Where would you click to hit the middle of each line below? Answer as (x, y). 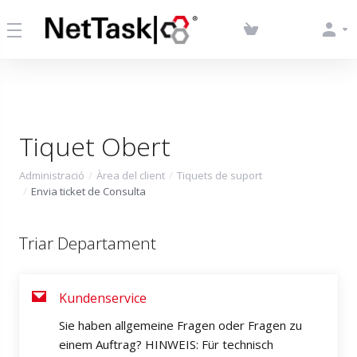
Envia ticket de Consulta (88, 191)
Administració (52, 175)
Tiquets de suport (220, 175)
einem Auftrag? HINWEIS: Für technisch (166, 344)
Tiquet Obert (95, 146)
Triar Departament (88, 243)
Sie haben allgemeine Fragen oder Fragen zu (180, 325)
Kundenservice (103, 298)
